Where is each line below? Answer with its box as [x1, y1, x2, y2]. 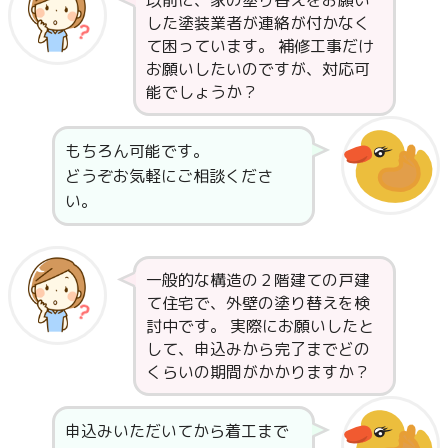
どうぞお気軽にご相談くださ [64, 164, 273, 187]
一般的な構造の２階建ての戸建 [145, 268, 370, 291]
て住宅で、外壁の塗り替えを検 [145, 291, 370, 314]
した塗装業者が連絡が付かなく [145, 11, 370, 34]
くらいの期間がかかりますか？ [145, 360, 370, 383]
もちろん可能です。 [64, 139, 209, 162]
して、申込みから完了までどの [145, 337, 370, 360]
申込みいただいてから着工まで [64, 419, 289, 442]
